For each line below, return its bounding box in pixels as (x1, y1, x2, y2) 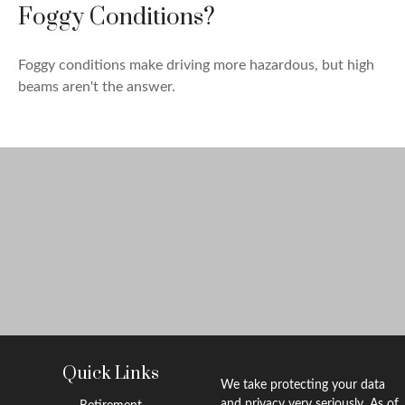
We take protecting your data (221, 379, 385, 391)
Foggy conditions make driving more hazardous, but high (18, 58, 374, 73)
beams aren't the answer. (18, 80, 175, 95)
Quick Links (61, 363, 159, 385)
